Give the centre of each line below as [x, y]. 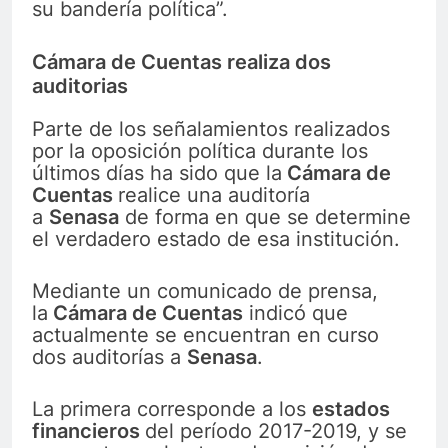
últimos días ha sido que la [157, 172]
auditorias [80, 85]
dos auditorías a [109, 356]
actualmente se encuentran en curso [205, 334]
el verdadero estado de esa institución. [216, 238]
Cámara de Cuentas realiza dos [181, 61]
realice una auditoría [214, 194]
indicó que [295, 312]
